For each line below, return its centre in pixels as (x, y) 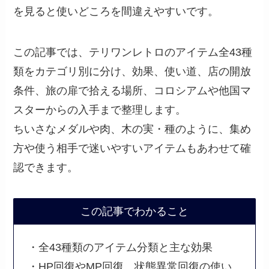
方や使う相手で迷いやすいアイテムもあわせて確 (132, 148)
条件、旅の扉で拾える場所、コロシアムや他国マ (132, 90)
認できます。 (46, 167)
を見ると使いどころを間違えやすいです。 (116, 11)
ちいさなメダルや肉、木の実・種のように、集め (132, 129)
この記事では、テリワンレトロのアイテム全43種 (133, 52)
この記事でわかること (134, 212)
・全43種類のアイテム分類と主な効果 (120, 247)
